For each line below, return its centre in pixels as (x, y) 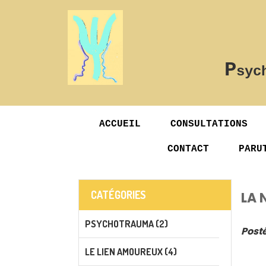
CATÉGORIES (118, 195)
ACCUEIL (120, 124)
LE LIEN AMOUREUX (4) (131, 252)
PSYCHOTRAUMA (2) (126, 224)
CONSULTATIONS (209, 124)
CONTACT (188, 149)
